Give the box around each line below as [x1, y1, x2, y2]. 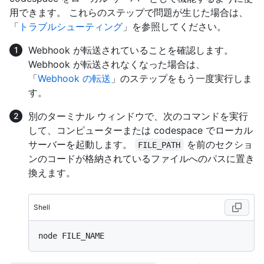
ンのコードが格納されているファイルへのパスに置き [28, 152, 255, 164]
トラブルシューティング [19, 20, 123, 32]
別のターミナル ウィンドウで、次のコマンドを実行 [28, 110, 248, 122]
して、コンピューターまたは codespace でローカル [28, 124, 253, 136]
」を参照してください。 [123, 20, 226, 32]
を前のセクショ [183, 138, 253, 150]
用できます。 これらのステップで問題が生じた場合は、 [9, 6, 248, 18]
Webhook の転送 [38, 72, 111, 84]
